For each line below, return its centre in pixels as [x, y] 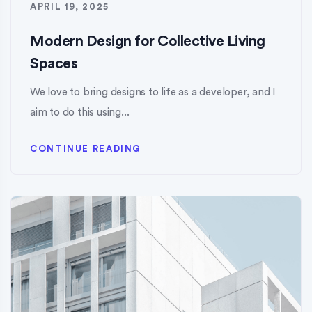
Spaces [54, 64]
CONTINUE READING [86, 149]
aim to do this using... [80, 113]
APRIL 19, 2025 [70, 7]
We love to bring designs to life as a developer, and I [153, 93]
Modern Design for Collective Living [148, 42]
